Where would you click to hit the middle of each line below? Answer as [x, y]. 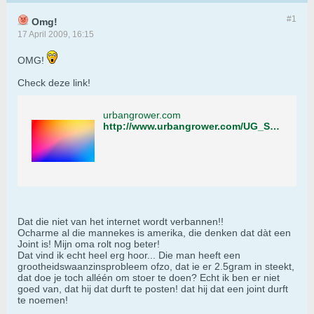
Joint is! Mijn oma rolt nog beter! [89, 244]
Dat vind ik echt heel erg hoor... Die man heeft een [129, 255]
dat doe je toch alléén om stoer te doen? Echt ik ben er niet [149, 278]
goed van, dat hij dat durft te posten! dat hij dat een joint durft [153, 289]
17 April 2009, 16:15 [56, 35]
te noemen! [43, 300]
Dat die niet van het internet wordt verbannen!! [121, 222]
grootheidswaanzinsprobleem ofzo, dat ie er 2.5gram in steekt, [156, 267]
